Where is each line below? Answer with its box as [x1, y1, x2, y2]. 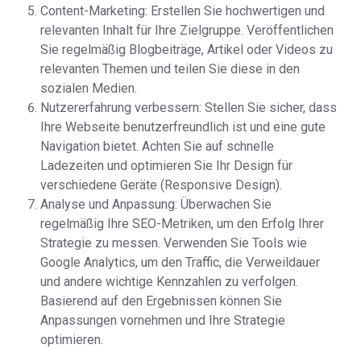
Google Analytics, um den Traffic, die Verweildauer [40, 255, 320, 270]
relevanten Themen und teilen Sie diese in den [40, 61, 300, 77]
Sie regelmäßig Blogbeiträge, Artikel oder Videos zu [40, 42, 333, 57]
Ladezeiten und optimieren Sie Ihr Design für [40, 158, 293, 173]
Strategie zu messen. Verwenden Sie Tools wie [40, 235, 307, 251]
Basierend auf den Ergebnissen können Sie [40, 293, 282, 309]
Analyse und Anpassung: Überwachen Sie [40, 197, 272, 212]
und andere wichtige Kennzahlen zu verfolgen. [40, 274, 298, 289]
